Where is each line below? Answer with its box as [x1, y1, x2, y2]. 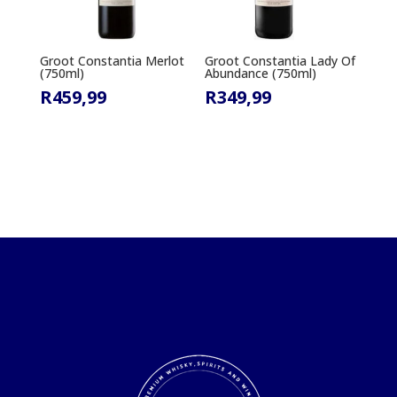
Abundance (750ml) [205, 65, 317, 82]
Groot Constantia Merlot [39, 52, 184, 70]
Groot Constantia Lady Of [205, 52, 356, 70]
